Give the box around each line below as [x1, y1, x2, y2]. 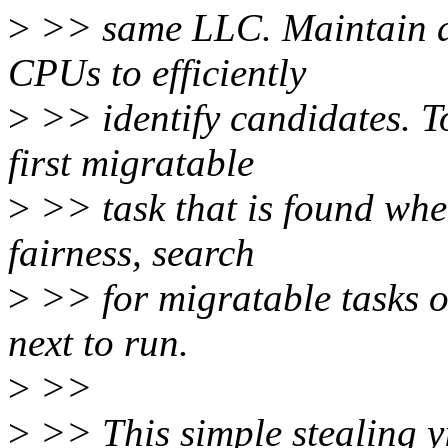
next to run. [8, 321, 189, 365]
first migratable [8, 141, 254, 185]
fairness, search [8, 231, 255, 275]
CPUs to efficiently [8, 51, 306, 95]
